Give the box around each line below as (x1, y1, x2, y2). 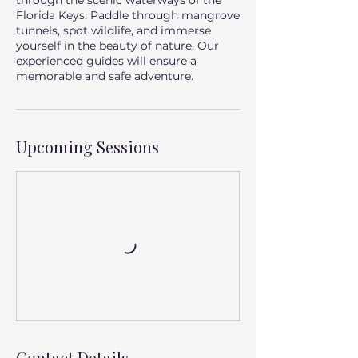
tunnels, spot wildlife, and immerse (16, 23, 211, 38)
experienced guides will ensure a (16, 54, 197, 68)
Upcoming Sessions (16, 136, 159, 157)
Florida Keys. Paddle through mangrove (16, 8, 240, 22)
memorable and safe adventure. (16, 69, 193, 83)
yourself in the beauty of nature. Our (16, 38, 219, 53)
